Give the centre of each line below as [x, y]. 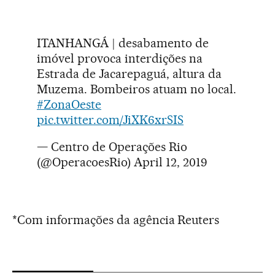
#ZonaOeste [69, 105]
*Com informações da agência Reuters [116, 220]
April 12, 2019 [170, 162]
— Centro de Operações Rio [112, 147]
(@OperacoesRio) [85, 162]
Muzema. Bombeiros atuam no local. [137, 89]
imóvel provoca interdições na [120, 59]
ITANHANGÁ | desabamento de [123, 43]
